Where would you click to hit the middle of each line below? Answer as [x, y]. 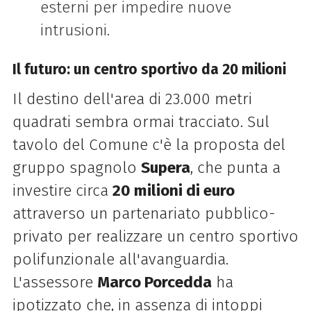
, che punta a [235, 167]
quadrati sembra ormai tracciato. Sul [141, 121]
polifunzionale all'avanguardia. [120, 259]
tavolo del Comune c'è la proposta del [149, 144]
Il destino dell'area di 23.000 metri [132, 99]
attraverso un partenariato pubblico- [144, 213]
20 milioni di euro [173, 190]
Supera [165, 167]
